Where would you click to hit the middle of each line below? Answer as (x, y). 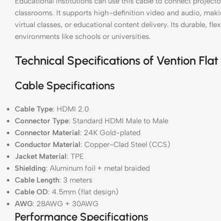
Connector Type (42, 121)
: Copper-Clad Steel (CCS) (125, 144)
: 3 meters (76, 180)
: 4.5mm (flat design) (83, 192)
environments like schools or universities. (83, 36)
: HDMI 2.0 (71, 109)
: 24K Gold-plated (110, 132)
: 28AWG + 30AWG (66, 203)
